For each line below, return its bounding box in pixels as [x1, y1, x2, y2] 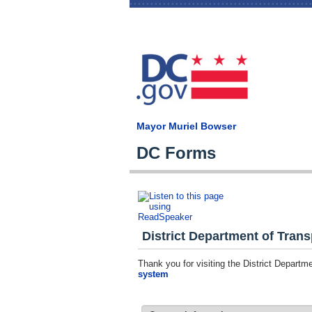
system [138, 269, 169, 279]
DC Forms [136, 143, 216, 162]
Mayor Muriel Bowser [136, 120, 236, 132]
